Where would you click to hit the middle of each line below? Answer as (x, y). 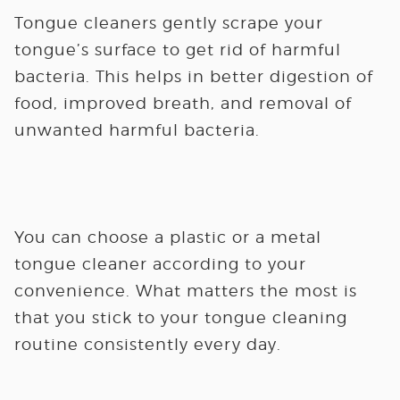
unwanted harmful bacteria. (137, 130)
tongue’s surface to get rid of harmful (177, 50)
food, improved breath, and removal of (183, 103)
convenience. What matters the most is (185, 291)
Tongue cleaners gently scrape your (168, 23)
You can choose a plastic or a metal (167, 237)
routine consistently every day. (147, 344)
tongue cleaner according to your (160, 264)
